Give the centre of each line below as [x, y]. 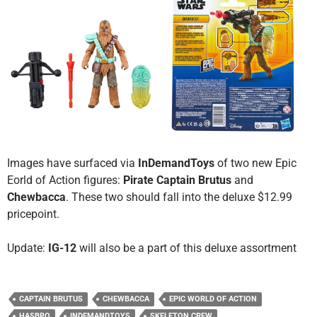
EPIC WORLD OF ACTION [213, 299]
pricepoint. [33, 214]
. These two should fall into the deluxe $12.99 [179, 197]
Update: [26, 248]
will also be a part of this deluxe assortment [186, 248]
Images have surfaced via [73, 163]
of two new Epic [255, 163]
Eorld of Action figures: [65, 180]
